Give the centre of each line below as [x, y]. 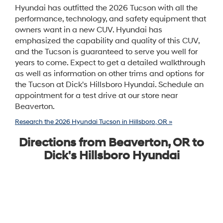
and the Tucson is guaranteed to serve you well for [106, 52]
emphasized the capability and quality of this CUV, [107, 41]
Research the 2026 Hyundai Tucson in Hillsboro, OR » [94, 122]
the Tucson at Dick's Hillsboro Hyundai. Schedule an [109, 85]
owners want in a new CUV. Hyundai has [89, 30]
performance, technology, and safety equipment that [111, 19]
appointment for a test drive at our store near [96, 96]
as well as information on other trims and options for [110, 74]
